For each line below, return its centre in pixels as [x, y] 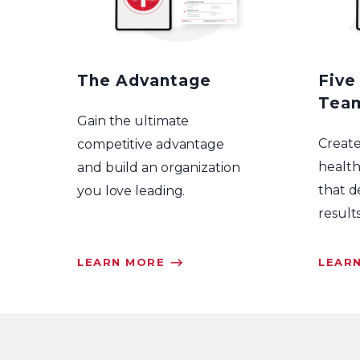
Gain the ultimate [133, 121]
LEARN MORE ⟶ [131, 262]
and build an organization [159, 167]
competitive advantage [151, 144]
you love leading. [131, 190]
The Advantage [144, 81]
